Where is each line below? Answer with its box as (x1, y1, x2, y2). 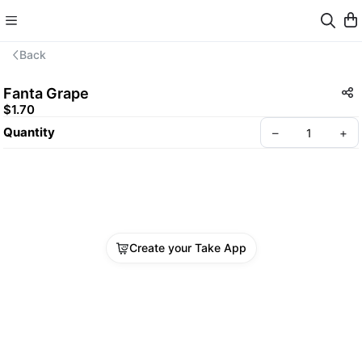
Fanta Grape (3, 84, 89, 102)
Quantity (3, 124, 55, 140)
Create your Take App (128, 241, 246, 255)
